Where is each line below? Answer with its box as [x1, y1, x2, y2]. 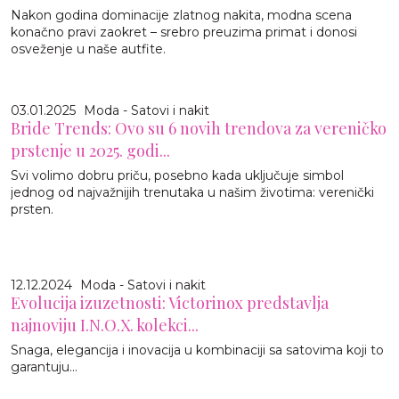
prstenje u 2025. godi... [11, 140, 170, 162]
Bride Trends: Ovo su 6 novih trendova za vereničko [11, 118, 387, 140]
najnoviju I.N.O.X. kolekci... [11, 314, 199, 337]
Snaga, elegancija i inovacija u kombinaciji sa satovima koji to [11, 342, 384, 359]
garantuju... [11, 359, 77, 376]
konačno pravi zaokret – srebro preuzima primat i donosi [11, 24, 357, 41]
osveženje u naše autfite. [11, 41, 166, 58]
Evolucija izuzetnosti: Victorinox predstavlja [11, 292, 329, 314]
